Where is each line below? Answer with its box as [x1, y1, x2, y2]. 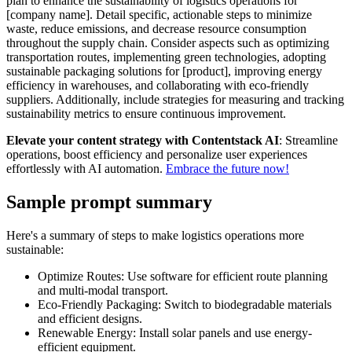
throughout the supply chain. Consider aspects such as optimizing [6, 35, 329, 49]
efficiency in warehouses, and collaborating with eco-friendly [6, 78, 309, 92]
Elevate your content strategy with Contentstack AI [6, 133, 279, 147]
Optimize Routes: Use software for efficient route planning [38, 269, 328, 283]
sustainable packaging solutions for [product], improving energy [6, 64, 322, 78]
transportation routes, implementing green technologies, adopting [6, 49, 326, 64]
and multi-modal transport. [38, 283, 168, 297]
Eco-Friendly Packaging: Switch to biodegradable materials [38, 297, 332, 311]
